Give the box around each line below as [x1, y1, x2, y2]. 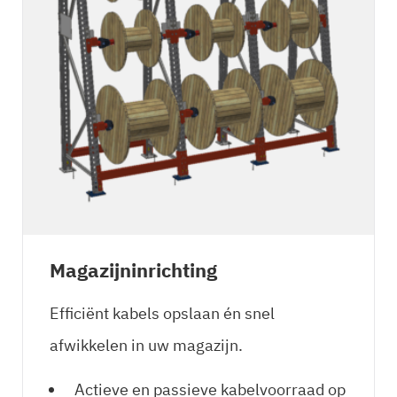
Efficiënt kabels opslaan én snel [50, 303, 275, 324]
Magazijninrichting [50, 257, 217, 284]
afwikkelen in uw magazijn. [50, 335, 243, 356]
